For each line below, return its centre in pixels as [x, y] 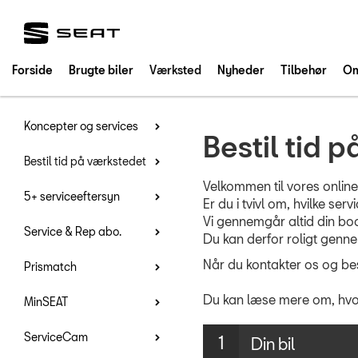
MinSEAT [46, 302]
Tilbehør [304, 70]
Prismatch [50, 267]
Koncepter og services [81, 126]
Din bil [273, 343]
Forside [32, 70]
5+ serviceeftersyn [72, 196]
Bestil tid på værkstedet [85, 161]
